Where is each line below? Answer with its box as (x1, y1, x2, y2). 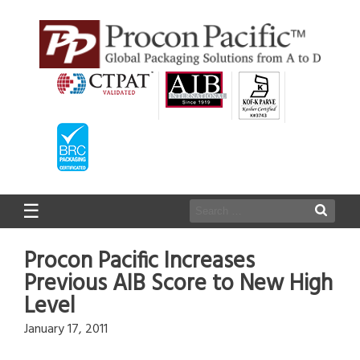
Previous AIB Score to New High (24, 266, 333, 303)
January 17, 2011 (24, 319, 108, 341)
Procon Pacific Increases (24, 243, 255, 280)
